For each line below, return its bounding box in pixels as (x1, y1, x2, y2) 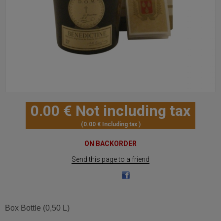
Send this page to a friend (72, 155, 149, 163)
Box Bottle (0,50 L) (5, 204, 70, 213)
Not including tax (75, 102, 190, 120)
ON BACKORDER (84, 140, 137, 148)
